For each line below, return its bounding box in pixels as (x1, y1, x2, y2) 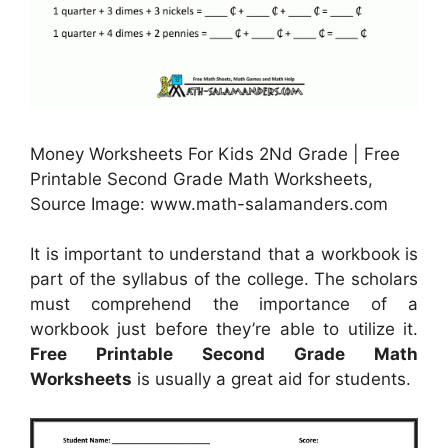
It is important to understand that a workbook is (30, 244, 418, 265)
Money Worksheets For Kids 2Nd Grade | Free (30, 143, 400, 164)
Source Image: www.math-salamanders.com (30, 193, 388, 214)
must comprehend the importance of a (30, 294, 418, 315)
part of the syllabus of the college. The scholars (30, 269, 418, 290)
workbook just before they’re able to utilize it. (30, 319, 418, 340)
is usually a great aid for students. (132, 369, 411, 390)
